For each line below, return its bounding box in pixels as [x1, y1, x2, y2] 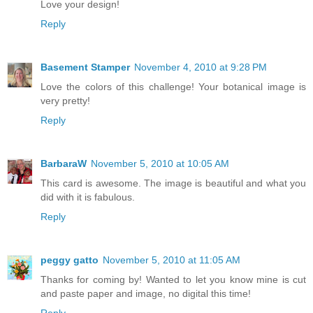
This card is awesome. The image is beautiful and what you [41, 177, 306, 189]
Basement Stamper [41, 61, 130, 73]
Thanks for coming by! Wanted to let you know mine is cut [41, 273, 306, 285]
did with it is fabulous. [41, 191, 135, 203]
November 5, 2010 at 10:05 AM [91, 157, 229, 169]
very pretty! [41, 94, 90, 106]
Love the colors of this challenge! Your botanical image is [41, 80, 306, 92]
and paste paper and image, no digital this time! [41, 287, 251, 299]
